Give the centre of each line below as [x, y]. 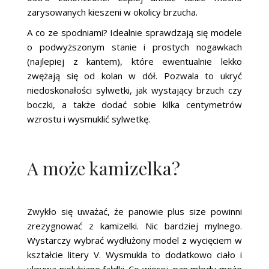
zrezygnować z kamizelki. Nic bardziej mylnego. [134, 225]
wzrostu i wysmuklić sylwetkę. [89, 119]
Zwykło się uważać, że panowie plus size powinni [134, 211]
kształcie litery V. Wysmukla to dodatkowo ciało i [134, 254]
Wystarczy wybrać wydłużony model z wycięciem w [134, 240]
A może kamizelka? [104, 168]
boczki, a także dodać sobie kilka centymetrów [134, 104]
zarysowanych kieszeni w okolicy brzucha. [113, 12]
